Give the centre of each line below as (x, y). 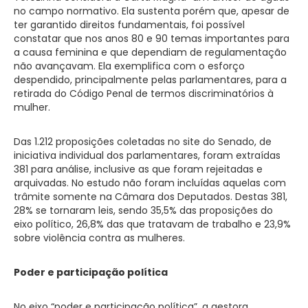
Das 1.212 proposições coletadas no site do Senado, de (143, 141)
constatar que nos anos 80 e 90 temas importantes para (152, 38)
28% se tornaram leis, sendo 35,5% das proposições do (143, 210)
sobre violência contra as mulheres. (99, 238)
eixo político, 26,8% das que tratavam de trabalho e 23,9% (152, 224)
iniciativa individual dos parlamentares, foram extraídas (147, 155)
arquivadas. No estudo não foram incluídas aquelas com (150, 183)
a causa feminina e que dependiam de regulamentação (150, 52)
